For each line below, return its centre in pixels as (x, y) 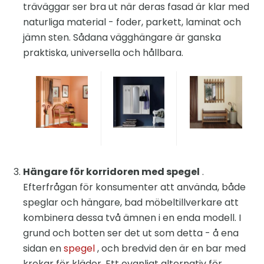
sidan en (43, 249)
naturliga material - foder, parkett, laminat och (132, 22)
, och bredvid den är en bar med (170, 249)
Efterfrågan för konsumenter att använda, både (134, 187)
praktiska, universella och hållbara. (103, 53)
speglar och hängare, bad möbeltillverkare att (131, 203)
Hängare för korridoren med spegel (111, 172)
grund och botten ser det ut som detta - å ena (131, 233)
